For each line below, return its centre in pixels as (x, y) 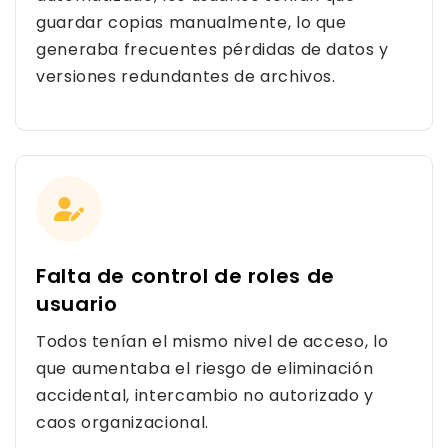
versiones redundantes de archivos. (186, 76)
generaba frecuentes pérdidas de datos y (212, 49)
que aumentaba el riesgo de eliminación (205, 368)
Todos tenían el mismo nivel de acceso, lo (212, 341)
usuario (77, 304)
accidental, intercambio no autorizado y (205, 395)
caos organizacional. (122, 422)
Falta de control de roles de (185, 276)
